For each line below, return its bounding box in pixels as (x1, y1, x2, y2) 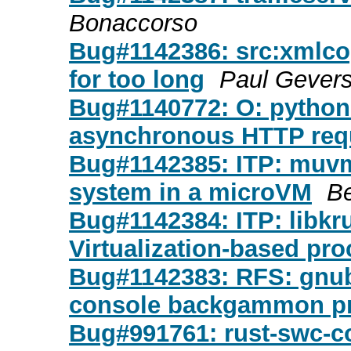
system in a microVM (69, 178, 312, 206)
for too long (69, 65, 204, 93)
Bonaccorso (69, 9, 197, 37)
